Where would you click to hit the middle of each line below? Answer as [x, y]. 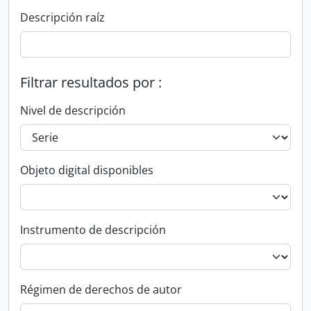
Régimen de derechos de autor [101, 289]
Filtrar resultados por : [91, 82]
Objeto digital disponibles [87, 170]
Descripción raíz [62, 17]
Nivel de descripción [73, 110]
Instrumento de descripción [93, 230]
